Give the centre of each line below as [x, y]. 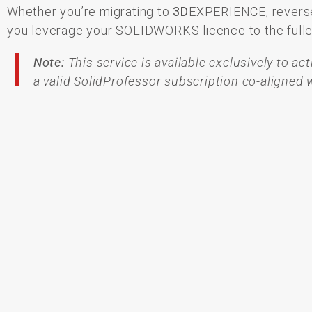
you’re [80, 11]
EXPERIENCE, [231, 11]
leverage [59, 30]
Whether [34, 11]
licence [226, 30]
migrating [129, 11]
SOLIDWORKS [159, 30]
